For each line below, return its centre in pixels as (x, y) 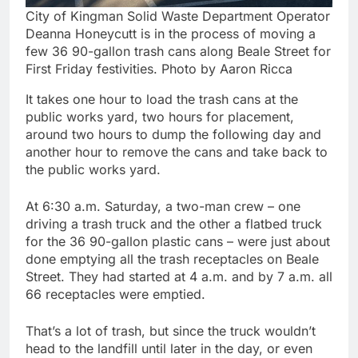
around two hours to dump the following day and (173, 135)
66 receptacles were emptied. (115, 294)
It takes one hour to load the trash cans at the (162, 99)
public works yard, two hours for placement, (160, 117)
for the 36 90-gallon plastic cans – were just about (178, 242)
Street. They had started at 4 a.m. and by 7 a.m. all (179, 277)
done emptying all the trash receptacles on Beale (172, 259)
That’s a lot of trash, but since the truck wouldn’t (171, 331)
